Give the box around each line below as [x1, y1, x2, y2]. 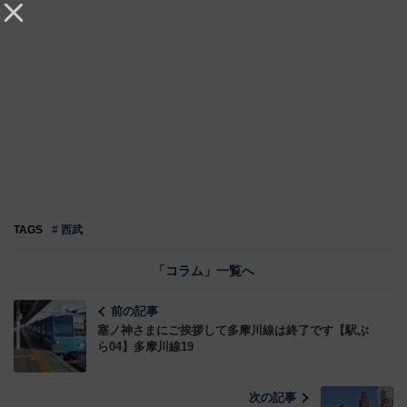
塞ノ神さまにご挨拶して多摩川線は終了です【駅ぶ [97, 323, 369, 338]
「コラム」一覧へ [153, 263, 254, 279]
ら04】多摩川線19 [97, 340, 194, 354]
